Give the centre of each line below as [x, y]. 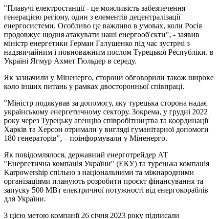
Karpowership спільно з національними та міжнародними [99, 172]
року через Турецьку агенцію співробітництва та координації [106, 120]
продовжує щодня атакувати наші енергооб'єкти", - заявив [102, 34]
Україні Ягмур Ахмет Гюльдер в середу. [70, 61]
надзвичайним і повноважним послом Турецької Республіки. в [109, 52]
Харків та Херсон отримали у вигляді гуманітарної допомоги [106, 129]
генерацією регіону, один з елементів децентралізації [92, 17]
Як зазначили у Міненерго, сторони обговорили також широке [109, 77]
